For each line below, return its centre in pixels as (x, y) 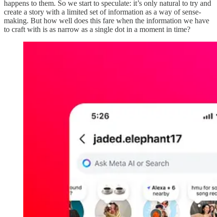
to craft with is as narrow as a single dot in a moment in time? (97, 30)
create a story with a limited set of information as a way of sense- (102, 12)
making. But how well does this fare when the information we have (107, 21)
